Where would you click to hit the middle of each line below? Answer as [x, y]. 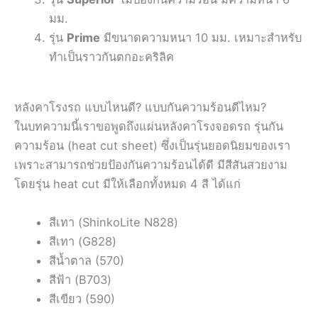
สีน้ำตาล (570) [87, 260]
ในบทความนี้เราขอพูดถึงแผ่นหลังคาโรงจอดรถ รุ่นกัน [149, 127]
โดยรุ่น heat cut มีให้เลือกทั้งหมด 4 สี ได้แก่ [127, 184]
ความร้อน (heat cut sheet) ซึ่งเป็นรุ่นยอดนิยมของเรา [152, 146]
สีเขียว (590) [82, 298]
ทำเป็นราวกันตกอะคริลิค [112, 56]
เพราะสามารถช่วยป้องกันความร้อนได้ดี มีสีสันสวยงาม [151, 165]
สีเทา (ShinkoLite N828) [114, 222]
